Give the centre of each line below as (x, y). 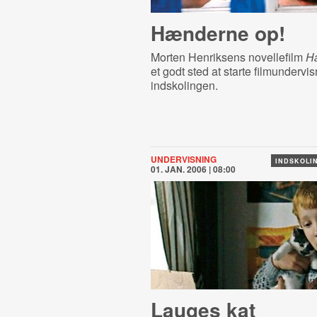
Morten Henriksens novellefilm (228, 57)
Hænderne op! (218, 33)
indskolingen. (184, 85)
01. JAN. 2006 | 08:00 (193, 169)
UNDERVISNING (183, 159)
